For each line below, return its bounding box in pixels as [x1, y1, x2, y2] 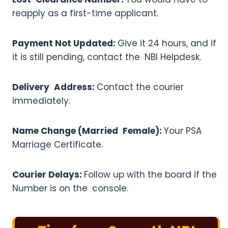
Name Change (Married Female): [12, 125, 164, 137]
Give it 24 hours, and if [118, 37, 216, 50]
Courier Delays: [12, 168, 84, 181]
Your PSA [164, 125, 202, 137]
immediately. [12, 95, 70, 107]
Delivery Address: [12, 81, 97, 94]
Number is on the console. [12, 182, 128, 195]
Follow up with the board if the [84, 168, 217, 181]
